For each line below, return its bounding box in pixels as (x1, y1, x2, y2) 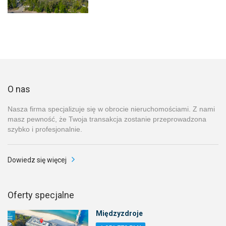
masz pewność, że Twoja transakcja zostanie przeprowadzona (8, 115, 206, 123)
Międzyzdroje (96, 209, 143, 218)
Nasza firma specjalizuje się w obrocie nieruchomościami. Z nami (8, 104, 215, 113)
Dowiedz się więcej (8, 155, 67, 164)
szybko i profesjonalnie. (8, 125, 82, 133)
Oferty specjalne (8, 190, 74, 201)
